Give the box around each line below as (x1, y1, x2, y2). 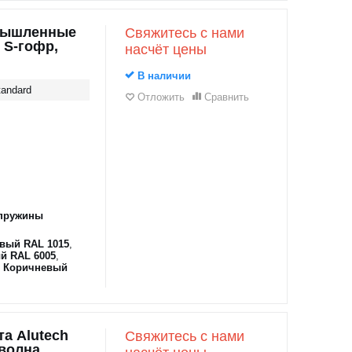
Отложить (137, 91, 185, 103)
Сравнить (203, 91, 249, 103)
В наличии (134, 70, 191, 82)
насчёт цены (124, 42, 207, 57)
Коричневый (2, 262, 68, 273)
